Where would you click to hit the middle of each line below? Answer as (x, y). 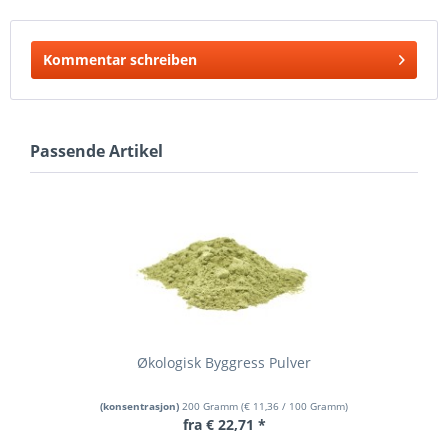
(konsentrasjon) (141, 405)
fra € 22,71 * (224, 424)
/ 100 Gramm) (313, 405)
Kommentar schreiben (120, 59)
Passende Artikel (96, 150)
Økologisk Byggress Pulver (224, 362)
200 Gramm (211, 405)
